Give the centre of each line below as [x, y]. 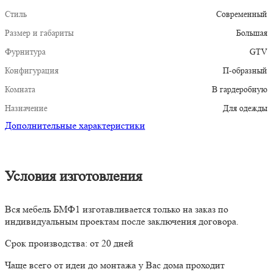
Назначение [26, 108]
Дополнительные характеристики [75, 126]
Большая [252, 33]
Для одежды [245, 108]
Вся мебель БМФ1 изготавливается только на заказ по [117, 209]
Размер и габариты [39, 33]
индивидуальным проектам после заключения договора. [122, 222]
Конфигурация [32, 71]
